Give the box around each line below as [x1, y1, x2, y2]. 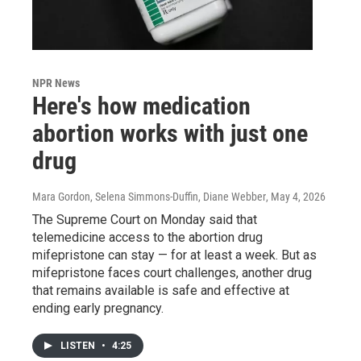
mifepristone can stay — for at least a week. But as [32, 247, 317, 263]
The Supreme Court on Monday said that [32, 211, 257, 227]
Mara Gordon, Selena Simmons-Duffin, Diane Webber [32, 189, 266, 203]
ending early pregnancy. [32, 300, 164, 316]
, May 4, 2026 [266, 189, 326, 203]
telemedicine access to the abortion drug [32, 229, 263, 245]
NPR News [32, 76, 80, 89]
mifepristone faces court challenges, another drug [32, 264, 312, 280]
